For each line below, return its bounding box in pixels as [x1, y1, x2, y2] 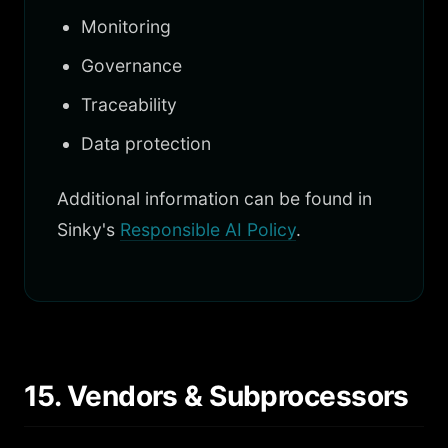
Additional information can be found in [57, 188, 372, 209]
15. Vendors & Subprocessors [24, 379, 409, 413]
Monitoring [81, 16, 171, 37]
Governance [81, 55, 182, 76]
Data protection [81, 133, 211, 154]
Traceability [81, 94, 177, 115]
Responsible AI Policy [120, 219, 296, 240]
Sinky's [57, 219, 120, 240]
